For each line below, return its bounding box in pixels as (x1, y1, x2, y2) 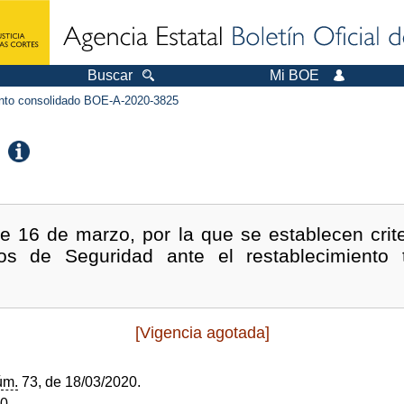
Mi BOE (270, 68, 319, 83)
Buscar (87, 68, 133, 83)
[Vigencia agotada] (134, 324, 270, 343)
